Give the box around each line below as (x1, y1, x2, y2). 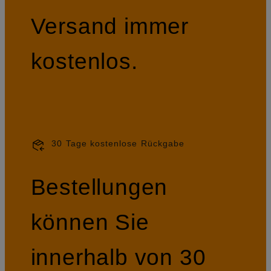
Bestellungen (30, 174, 168, 200)
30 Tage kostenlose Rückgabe (51, 139, 185, 149)
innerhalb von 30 (30, 244, 206, 270)
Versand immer (30, 13, 189, 39)
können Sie (30, 209, 149, 235)
